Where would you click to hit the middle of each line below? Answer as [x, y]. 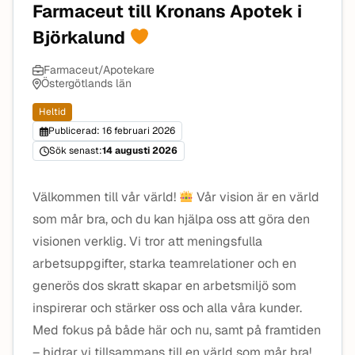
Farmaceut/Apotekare [99, 70]
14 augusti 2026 [140, 151]
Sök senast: [76, 151]
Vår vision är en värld [257, 197]
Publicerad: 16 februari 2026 [111, 131]
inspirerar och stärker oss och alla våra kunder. [167, 308]
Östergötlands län [86, 83]
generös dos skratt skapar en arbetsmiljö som [164, 286]
